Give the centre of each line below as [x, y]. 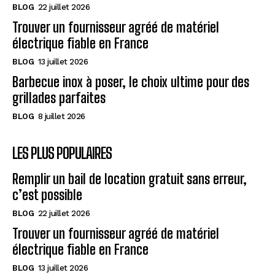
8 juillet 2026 [61, 117]
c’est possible [47, 195]
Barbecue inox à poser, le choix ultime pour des [131, 82]
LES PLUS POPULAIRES [62, 153]
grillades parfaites [59, 98]
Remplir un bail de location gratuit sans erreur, [130, 179]
